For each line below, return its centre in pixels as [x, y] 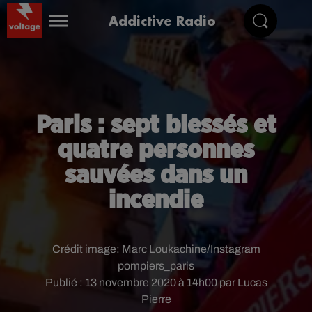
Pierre [156, 299]
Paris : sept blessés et [156, 125]
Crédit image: [87, 249]
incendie [156, 201]
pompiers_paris [156, 266]
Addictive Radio [162, 21]
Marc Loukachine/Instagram [191, 249]
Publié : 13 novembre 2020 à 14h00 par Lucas [156, 282]
